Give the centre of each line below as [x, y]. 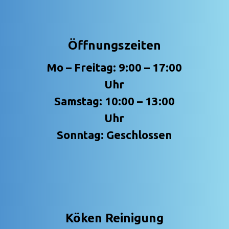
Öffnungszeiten [114, 45]
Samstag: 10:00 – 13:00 [114, 101]
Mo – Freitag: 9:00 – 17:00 [114, 67]
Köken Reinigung [114, 218]
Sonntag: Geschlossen [114, 135]
